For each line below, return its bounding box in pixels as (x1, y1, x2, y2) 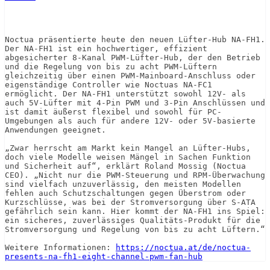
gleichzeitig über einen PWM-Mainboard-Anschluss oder (5, 71, 256, 81)
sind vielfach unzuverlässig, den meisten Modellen (5, 180, 241, 189)
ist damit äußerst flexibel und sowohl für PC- (5, 107, 222, 117)
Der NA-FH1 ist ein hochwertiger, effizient (5, 44, 207, 54)
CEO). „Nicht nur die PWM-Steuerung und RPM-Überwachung (5, 171, 265, 180)
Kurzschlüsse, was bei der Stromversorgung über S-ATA (5, 198, 256, 207)
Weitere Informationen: (5, 243, 116, 253)
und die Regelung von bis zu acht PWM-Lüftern (5, 62, 217, 72)
